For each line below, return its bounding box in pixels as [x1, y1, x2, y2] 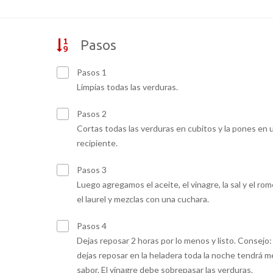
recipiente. [76, 137, 118, 148]
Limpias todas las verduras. [76, 81, 178, 92]
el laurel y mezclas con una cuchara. [76, 193, 209, 204]
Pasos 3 [74, 164, 107, 175]
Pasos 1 [74, 66, 107, 77]
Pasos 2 [74, 108, 107, 119]
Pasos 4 [74, 220, 107, 231]
